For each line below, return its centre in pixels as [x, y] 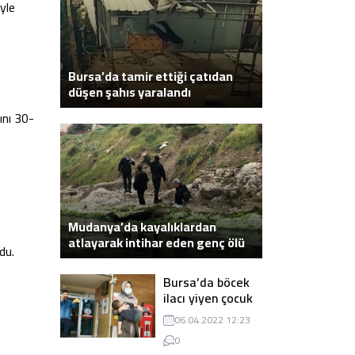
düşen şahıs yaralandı [130, 92]
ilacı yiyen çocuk [208, 298]
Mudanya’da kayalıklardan [142, 227]
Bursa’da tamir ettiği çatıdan [151, 76]
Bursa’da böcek [206, 282]
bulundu [91, 259]
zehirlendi [191, 314]
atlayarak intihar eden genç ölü [157, 243]
